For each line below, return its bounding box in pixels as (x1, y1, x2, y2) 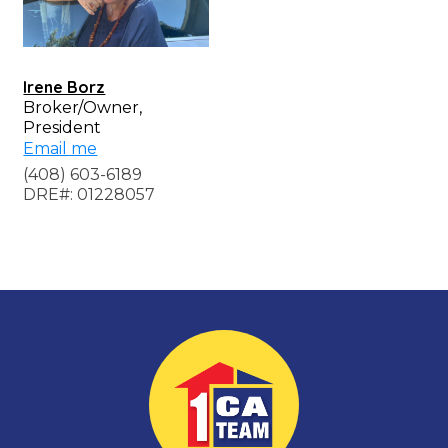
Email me (23, 139, 98, 158)
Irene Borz (23, 77, 106, 97)
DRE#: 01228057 (23, 185, 156, 204)
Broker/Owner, (23, 98, 143, 117)
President (23, 118, 102, 137)
